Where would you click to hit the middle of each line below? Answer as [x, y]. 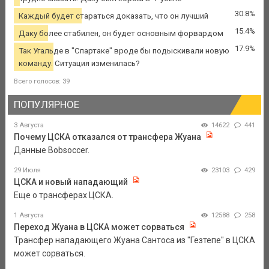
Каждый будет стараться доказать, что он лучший [113, 16]
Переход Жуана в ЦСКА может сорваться [99, 227]
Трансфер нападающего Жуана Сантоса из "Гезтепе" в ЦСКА [134, 240]
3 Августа [29, 125]
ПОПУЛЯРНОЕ [46, 104]
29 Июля [27, 171]
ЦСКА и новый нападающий [71, 182]
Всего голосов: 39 [41, 81]
